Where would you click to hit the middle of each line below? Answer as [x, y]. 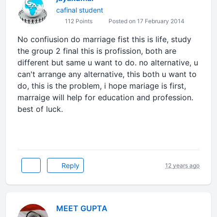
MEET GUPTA [82, 208]
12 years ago [182, 165]
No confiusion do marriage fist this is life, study [104, 39]
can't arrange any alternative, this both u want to [107, 74]
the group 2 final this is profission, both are [97, 51]
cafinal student [80, 10]
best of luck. [40, 109]
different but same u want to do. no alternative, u [108, 62]
